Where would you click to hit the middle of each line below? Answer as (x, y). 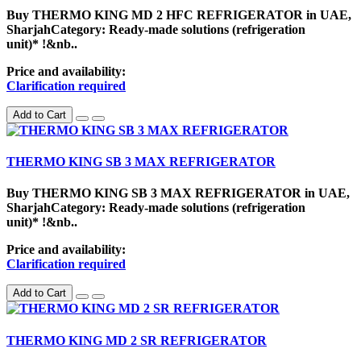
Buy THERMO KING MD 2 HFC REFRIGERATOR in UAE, (179, 15)
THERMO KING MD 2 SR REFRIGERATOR (137, 340)
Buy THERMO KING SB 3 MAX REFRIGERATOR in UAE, (178, 193)
